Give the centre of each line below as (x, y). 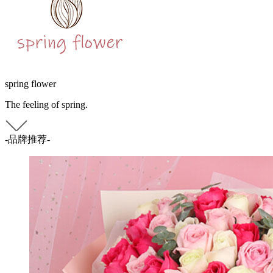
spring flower (30, 84)
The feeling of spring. (46, 105)
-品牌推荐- (27, 139)
